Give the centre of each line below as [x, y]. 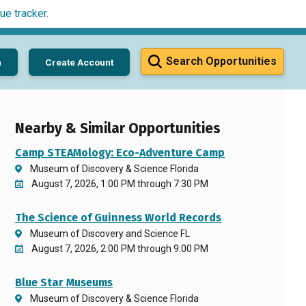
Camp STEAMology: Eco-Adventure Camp [120, 153]
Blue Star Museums [64, 282]
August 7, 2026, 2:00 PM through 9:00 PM [120, 249]
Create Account [79, 62]
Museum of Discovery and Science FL [110, 234]
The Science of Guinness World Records [119, 218]
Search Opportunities [221, 61]
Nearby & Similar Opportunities [118, 129]
